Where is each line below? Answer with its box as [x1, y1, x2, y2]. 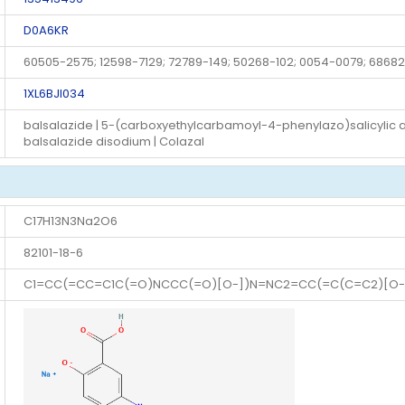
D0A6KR [24, 22, 69, 40]
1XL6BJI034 [24, 85, 85, 103]
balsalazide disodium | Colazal [24, 133, 204, 151]
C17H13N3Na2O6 [24, 212, 118, 231]
